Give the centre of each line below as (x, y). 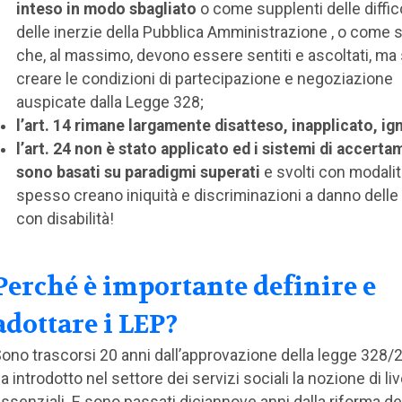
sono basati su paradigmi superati (140, 172)
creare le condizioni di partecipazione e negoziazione (204, 79)
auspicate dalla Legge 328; (109, 102)
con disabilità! (65, 218)
